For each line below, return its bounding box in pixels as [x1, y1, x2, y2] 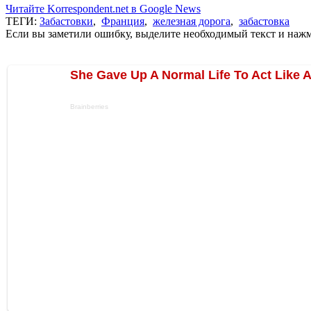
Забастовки [40, 15, 93, 27]
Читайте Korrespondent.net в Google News [6, 2, 201, 15]
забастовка [239, 15, 289, 27]
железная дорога [153, 15, 230, 27]
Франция [101, 15, 144, 27]
